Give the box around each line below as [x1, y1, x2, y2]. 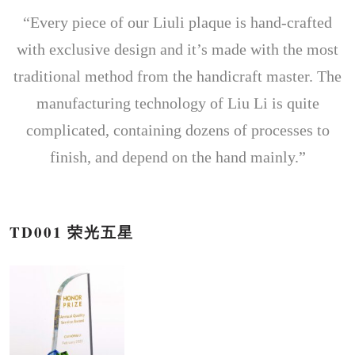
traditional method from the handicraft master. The [13, 67, 342, 85]
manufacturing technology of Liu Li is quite [36, 94, 319, 112]
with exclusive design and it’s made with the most [17, 40, 338, 58]
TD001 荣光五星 [10, 220, 134, 242]
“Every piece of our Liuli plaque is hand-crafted [23, 13, 332, 31]
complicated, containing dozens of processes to [25, 120, 330, 139]
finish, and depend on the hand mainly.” [49, 147, 306, 166]
